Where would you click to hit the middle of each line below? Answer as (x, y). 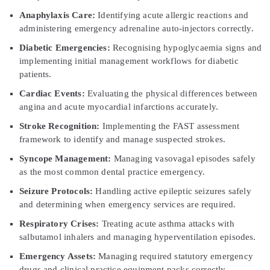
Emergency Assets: (58, 256)
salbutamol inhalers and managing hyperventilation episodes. (138, 237)
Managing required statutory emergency (174, 256)
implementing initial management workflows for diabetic (129, 61)
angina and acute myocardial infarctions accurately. (119, 106)
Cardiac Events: (52, 93)
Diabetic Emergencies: (65, 47)
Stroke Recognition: (60, 126)
